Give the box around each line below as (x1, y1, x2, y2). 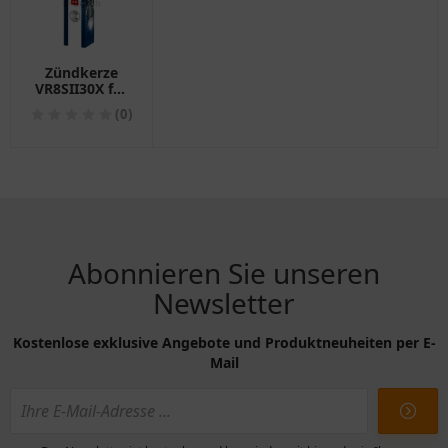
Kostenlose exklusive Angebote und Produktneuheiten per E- (12, 333, 436, 353)
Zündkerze (45, 63, 118, 83)
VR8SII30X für (35, 79, 128, 99)
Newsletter (153, 284, 295, 323)
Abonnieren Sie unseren (68, 254, 380, 293)
